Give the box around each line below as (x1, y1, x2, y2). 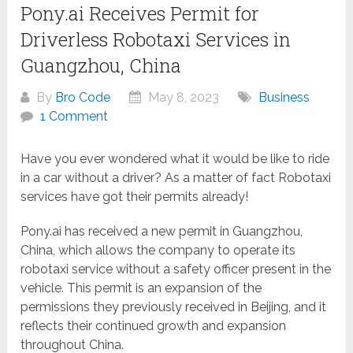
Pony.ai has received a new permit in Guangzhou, (20, 224, 303, 240)
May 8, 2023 (145, 90, 220, 106)
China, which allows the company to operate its (20, 243, 296, 258)
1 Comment (40, 109, 109, 124)
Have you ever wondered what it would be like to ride (20, 151, 330, 167)
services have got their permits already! (20, 189, 249, 205)
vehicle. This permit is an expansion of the (20, 281, 262, 296)
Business (258, 90, 310, 106)
